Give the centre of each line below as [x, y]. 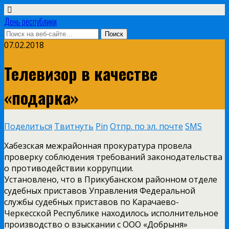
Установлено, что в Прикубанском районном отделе [111, 179]
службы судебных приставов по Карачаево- [91, 202]
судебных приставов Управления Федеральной [100, 190]
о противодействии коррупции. [69, 168]
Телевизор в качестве [81, 74]
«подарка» [41, 98]
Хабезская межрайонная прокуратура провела [98, 145]
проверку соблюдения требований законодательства [113, 157]
